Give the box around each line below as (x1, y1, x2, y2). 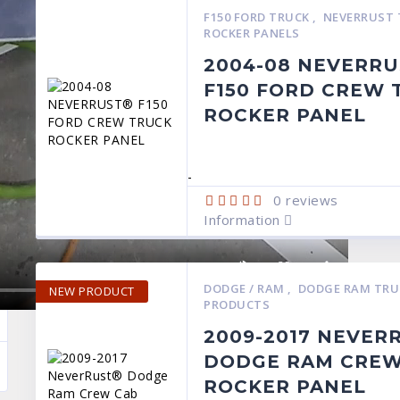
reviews (281, 191, 338, 209)
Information (204, 211, 285, 229)
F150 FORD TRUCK (204, 9, 313, 25)
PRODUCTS (204, 296, 271, 312)
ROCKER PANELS (204, 25, 300, 41)
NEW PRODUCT (49, 283, 135, 299)
